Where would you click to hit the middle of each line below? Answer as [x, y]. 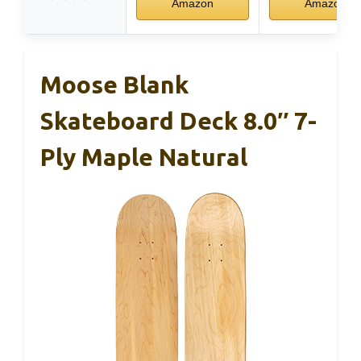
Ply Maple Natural [144, 157]
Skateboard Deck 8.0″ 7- [178, 120]
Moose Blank [114, 84]
